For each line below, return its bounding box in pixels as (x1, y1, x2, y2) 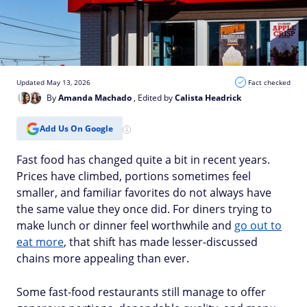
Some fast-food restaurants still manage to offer (16, 284, 266, 299)
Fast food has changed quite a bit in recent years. (16, 152, 270, 167)
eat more (16, 234, 64, 249)
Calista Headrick (175, 92, 241, 103)
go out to (234, 218, 282, 233)
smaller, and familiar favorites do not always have (16, 185, 271, 200)
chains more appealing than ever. (16, 251, 189, 266)
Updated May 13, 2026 (16, 77, 90, 87)
